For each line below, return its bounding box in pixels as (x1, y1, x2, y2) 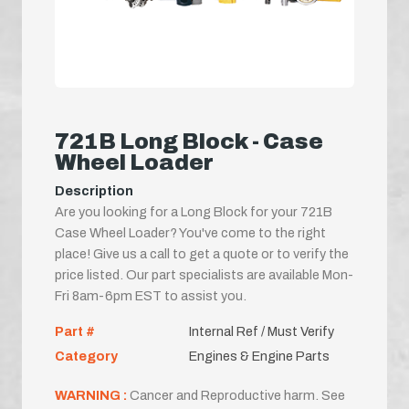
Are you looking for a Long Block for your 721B (55, 204, 332, 219)
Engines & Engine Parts (188, 348, 330, 363)
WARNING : (55, 387, 130, 403)
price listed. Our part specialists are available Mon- (55, 267, 353, 282)
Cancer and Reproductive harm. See (130, 387, 345, 403)
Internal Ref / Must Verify (188, 323, 334, 339)
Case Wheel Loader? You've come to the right (55, 225, 326, 240)
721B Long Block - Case (55, 129, 323, 153)
